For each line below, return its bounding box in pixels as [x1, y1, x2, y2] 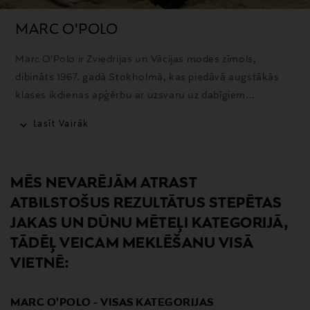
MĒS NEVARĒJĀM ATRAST [10, 174, 197, 192]
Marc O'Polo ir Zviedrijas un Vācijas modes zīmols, [15, 53, 257, 65]
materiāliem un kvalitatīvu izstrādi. [15, 107, 182, 119]
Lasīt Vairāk [33, 119, 89, 129]
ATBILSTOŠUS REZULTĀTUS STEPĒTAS [10, 194, 282, 212]
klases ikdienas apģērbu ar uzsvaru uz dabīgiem [15, 89, 246, 101]
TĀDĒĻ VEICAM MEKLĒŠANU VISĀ [10, 235, 254, 252]
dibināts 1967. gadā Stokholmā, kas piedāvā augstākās [15, 71, 280, 83]
